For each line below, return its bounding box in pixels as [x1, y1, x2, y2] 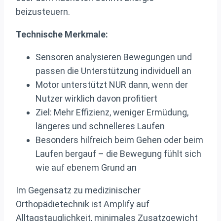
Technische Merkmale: [16, 29, 108, 40]
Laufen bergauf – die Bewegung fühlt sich [36, 148, 201, 159]
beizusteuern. [16, 6, 70, 17]
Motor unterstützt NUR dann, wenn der [36, 79, 188, 90]
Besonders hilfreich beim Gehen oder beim [36, 135, 203, 146]
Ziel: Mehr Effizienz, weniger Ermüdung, [36, 107, 188, 118]
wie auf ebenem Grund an [36, 162, 137, 173]
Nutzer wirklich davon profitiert [36, 93, 157, 104]
